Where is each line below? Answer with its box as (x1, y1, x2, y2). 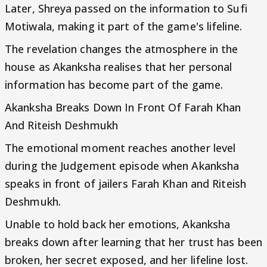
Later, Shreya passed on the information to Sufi (5, 1, 247, 15)
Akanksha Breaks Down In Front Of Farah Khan (5, 100, 241, 114)
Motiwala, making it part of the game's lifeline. (5, 19, 242, 33)
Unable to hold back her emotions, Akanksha (5, 217, 231, 231)
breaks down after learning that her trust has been (5, 235, 263, 249)
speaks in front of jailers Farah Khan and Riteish (5, 176, 246, 191)
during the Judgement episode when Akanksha (5, 159, 240, 173)
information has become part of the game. (5, 77, 223, 92)
